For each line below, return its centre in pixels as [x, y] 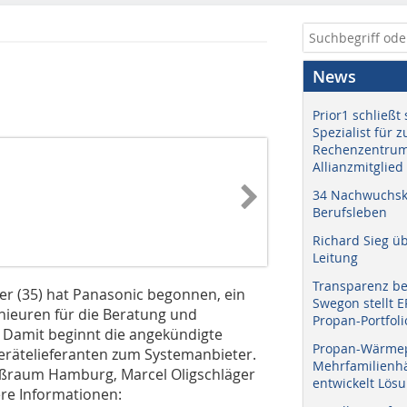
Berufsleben [350, 212]
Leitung [335, 258]
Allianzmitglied [358, 167]
